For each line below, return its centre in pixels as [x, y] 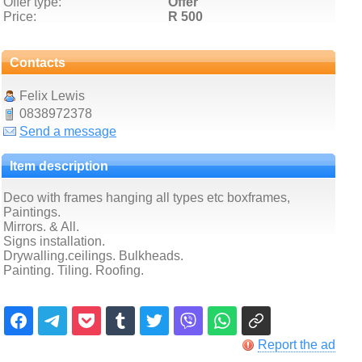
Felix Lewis [52, 96]
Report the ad [296, 345]
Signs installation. [54, 241]
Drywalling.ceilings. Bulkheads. [93, 256]
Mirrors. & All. [41, 227]
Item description [59, 166]
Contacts [38, 63]
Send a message [68, 131]
